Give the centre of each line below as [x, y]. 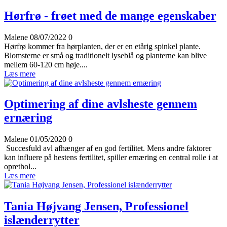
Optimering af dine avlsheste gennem [101, 104]
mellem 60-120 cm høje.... [46, 64]
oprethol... [20, 167]
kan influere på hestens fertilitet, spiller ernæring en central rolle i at [111, 158]
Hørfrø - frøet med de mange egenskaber [110, 15]
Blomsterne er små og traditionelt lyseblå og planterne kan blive [105, 55]
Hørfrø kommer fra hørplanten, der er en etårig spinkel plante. [102, 46]
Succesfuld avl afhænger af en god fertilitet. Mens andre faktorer [108, 148]
